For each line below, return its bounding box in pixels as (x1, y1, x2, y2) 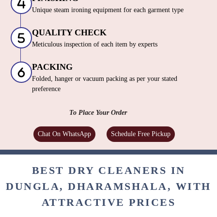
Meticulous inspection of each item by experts (32, 41, 157, 48)
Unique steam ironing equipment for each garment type (32, 6, 184, 14)
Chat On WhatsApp (38, 130, 91, 138)
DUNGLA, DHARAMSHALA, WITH (6, 180, 211, 193)
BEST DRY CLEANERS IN (31, 164, 186, 177)
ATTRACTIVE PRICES (41, 196, 176, 209)
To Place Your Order (69, 109, 127, 117)
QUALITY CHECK (32, 28, 107, 38)
